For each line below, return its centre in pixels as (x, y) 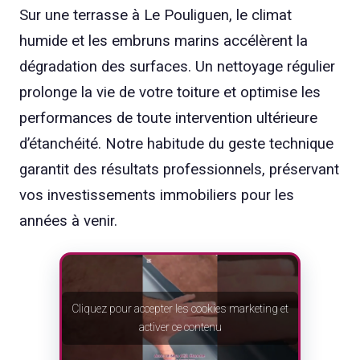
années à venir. (68, 221)
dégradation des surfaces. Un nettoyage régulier (177, 67)
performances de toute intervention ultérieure (168, 119)
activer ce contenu (180, 327)
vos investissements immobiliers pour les (157, 196)
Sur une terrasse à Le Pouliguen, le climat (155, 16)
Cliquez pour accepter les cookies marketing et (180, 309)
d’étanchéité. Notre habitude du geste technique (176, 144)
